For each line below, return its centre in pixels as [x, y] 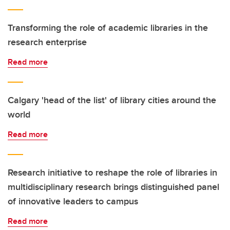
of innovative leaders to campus [73, 201]
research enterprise [47, 42]
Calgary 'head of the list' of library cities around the [112, 100]
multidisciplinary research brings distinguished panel [113, 187]
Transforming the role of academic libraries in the [108, 28]
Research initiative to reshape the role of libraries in [112, 172]
